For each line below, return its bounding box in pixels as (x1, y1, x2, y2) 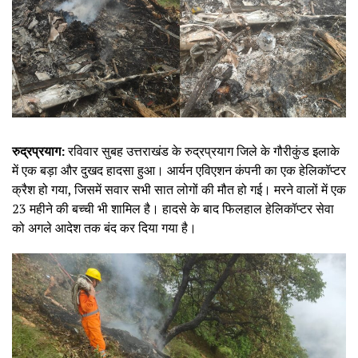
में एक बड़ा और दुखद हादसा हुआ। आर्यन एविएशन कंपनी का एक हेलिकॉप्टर (12, 161, 346, 179)
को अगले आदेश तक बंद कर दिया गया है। (12, 218, 197, 237)
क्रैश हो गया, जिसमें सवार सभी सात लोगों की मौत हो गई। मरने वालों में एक (12, 180, 346, 198)
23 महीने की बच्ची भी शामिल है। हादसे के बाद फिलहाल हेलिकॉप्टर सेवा (12, 199, 334, 217)
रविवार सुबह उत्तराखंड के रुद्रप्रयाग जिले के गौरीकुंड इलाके (65, 141, 340, 160)
